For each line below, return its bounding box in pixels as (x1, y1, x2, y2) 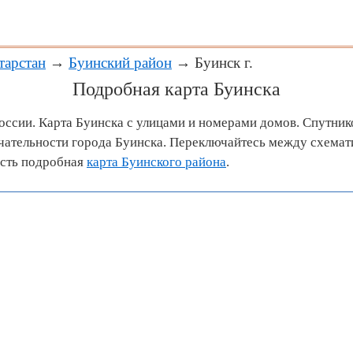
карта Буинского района (87, 154, 226, 169)
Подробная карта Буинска (72, 79, 281, 99)
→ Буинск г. (172, 54, 253, 71)
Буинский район (69, 54, 172, 71)
